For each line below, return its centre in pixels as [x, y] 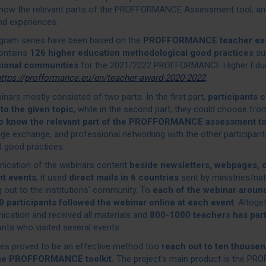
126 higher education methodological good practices [141, 53]
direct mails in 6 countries [123, 178]
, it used [52, 178]
